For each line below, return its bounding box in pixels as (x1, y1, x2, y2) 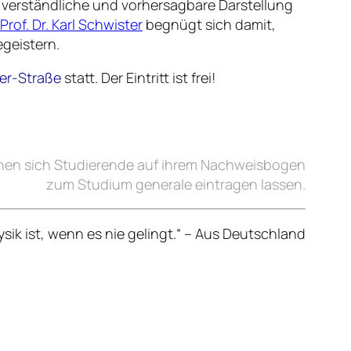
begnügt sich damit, (143, 14, 276, 34)
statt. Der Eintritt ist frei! (61, 67, 215, 87)
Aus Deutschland (195, 223, 306, 243)
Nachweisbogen (201, 154, 306, 174)
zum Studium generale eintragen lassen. (46, 174, 306, 194)
